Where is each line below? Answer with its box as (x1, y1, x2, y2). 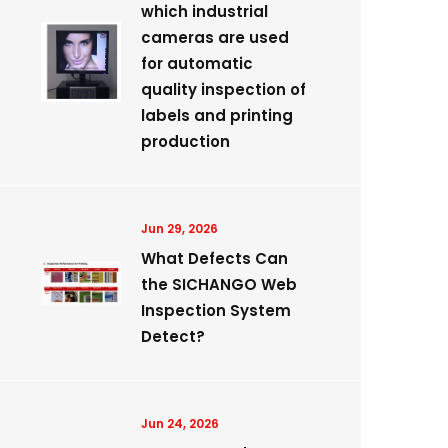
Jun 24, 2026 (141, 415, 219, 432)
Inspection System (141, 300, 291, 321)
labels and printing (141, 105, 293, 126)
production (141, 131, 230, 152)
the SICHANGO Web (141, 274, 297, 295)
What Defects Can (141, 248, 288, 269)
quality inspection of (141, 79, 306, 100)
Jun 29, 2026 (141, 220, 218, 237)
